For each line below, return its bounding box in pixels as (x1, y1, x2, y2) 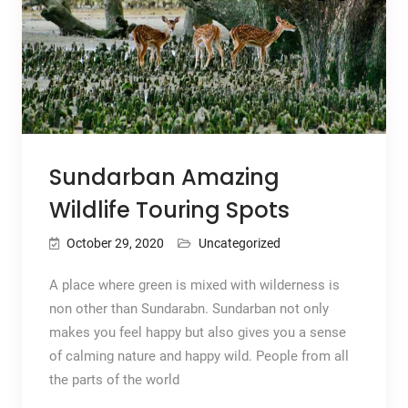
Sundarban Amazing (48, 162, 280, 193)
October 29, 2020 (66, 236, 164, 251)
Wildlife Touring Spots (48, 195, 290, 226)
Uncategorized (198, 236, 280, 251)
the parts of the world (48, 372, 179, 389)
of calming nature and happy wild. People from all (48, 348, 349, 365)
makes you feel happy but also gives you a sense (48, 324, 346, 342)
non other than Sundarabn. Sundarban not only (48, 301, 329, 318)
